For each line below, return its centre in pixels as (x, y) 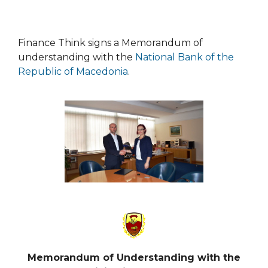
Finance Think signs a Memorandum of (110, 43)
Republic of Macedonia (73, 72)
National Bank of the (185, 57)
